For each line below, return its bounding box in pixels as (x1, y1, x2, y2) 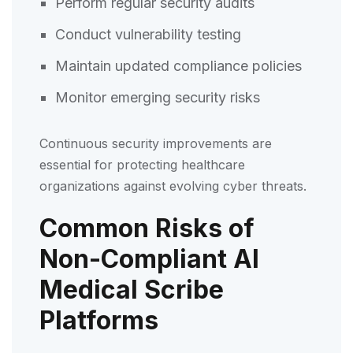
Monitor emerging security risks (55, 88, 264, 106)
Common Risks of (39, 212, 255, 243)
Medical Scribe (39, 273, 224, 305)
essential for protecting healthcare (39, 156, 245, 173)
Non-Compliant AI (39, 243, 259, 274)
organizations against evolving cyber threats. (39, 177, 307, 194)
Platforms (39, 304, 158, 336)
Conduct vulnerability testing (55, 25, 245, 43)
